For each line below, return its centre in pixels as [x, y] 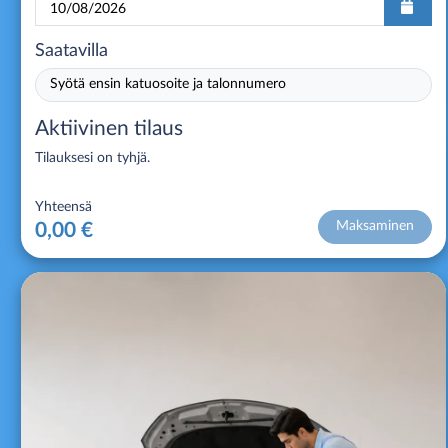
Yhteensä [63, 206]
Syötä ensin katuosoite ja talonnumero [168, 84]
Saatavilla [71, 50]
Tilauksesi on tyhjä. [92, 157]
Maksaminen [374, 226]
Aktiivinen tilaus [109, 128]
